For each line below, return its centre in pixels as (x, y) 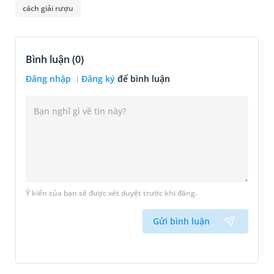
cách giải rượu (48, 8)
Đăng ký (98, 78)
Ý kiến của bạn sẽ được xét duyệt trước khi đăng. (111, 193)
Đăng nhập (50, 78)
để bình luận (144, 78)
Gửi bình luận (181, 221)
